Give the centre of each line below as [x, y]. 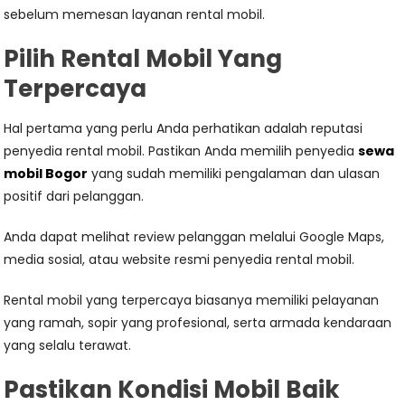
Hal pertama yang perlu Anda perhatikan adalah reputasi [184, 128]
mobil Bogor [46, 174]
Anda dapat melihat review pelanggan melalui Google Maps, [194, 237]
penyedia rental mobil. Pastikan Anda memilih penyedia [181, 151]
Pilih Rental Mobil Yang [143, 59]
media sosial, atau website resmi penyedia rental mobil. [179, 259]
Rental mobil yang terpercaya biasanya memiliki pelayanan [192, 300]
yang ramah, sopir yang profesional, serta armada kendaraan [198, 323]
